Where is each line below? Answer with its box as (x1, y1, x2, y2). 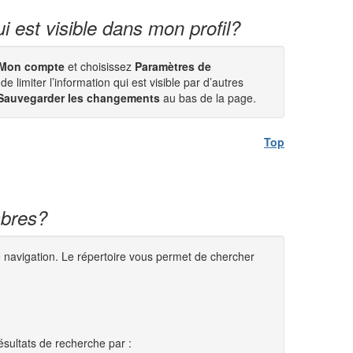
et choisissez (65, 58, 132, 74)
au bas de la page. (160, 90, 256, 106)
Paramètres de (132, 58, 211, 74)
